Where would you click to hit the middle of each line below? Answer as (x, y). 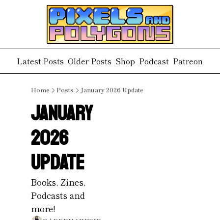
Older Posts (90, 61)
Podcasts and (58, 195)
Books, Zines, (58, 182)
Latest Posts (41, 61)
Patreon (188, 61)
